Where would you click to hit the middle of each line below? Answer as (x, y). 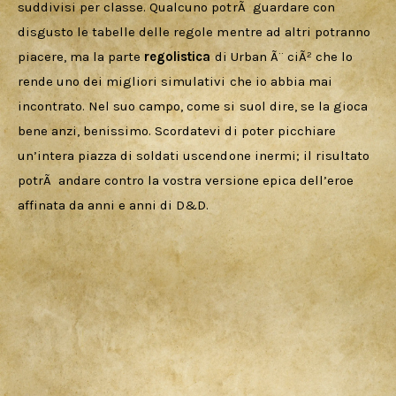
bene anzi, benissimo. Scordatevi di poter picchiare (179, 131)
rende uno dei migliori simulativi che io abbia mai (177, 82)
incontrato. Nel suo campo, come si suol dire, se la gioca (194, 107)
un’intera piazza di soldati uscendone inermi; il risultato (195, 156)
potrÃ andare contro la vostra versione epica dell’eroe (187, 181)
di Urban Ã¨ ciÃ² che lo (285, 57)
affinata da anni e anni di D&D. (114, 206)
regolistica (179, 57)
